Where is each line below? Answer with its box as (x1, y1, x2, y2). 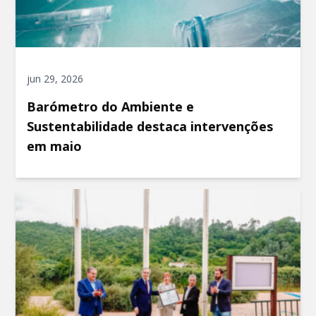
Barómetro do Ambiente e (27, 97, 195, 115)
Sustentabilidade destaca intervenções (27, 117, 274, 135)
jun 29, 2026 (27, 71, 84, 85)
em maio (27, 137, 83, 154)
